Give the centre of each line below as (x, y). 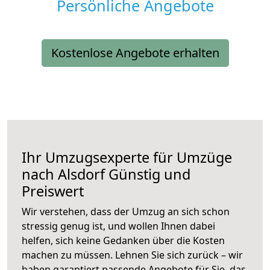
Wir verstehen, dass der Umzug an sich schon (126, 212)
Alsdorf (81, 174)
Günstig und (148, 174)
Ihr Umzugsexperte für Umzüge (127, 158)
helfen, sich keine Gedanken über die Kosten (123, 241)
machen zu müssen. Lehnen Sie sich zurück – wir (132, 255)
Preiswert (53, 191)
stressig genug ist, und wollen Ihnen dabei (118, 226)
